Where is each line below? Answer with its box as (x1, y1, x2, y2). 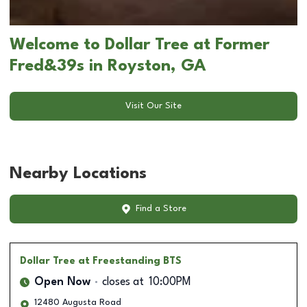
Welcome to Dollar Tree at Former (10, 36, 269, 53)
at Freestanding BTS (78, 256, 182, 266)
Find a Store (135, 204, 186, 214)
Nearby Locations (10, 165, 147, 182)
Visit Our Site (125, 101, 182, 111)
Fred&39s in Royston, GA (10, 58, 206, 75)
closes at (102, 276, 144, 288)
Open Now (34, 276, 90, 288)
